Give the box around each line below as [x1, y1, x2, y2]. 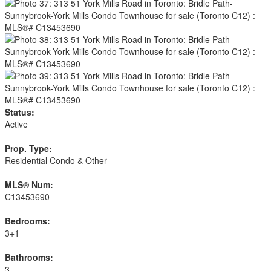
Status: [5, 106, 34, 118]
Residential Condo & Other [5, 154, 107, 166]
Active [5, 118, 28, 130]
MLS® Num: [5, 178, 53, 191]
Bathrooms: [5, 251, 53, 263]
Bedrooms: [5, 215, 50, 227]
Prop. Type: [5, 142, 52, 154]
